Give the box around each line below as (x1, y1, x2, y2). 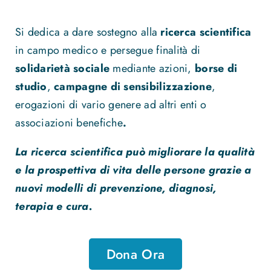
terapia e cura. (15, 198, 93, 214)
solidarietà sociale (15, 60, 110, 76)
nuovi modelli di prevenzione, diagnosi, (15, 180, 217, 196)
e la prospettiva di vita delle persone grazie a (15, 162, 252, 178)
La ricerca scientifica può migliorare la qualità (15, 143, 255, 160)
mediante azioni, (109, 60, 195, 76)
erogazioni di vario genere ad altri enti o (15, 96, 207, 113)
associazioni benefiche (15, 114, 123, 131)
